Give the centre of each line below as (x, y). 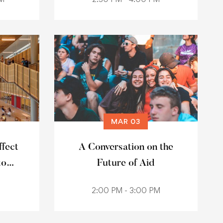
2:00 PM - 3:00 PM (126, 190)
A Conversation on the (126, 147)
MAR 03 (126, 121)
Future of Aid (126, 163)
